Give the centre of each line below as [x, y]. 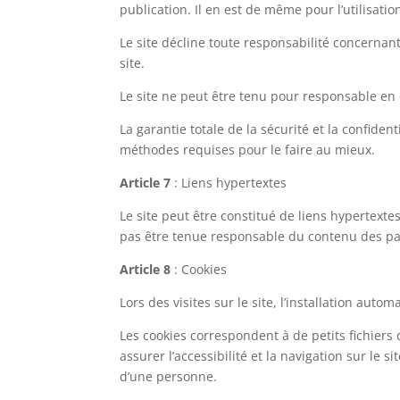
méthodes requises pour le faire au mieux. [248, 149]
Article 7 [146, 182]
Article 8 [146, 269]
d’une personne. [169, 376]
